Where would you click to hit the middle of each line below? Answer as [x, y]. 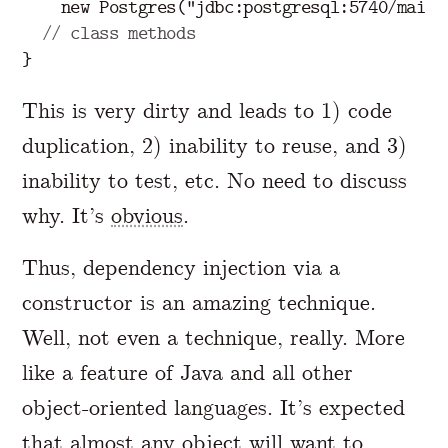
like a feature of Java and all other [188, 372]
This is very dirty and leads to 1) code [207, 111]
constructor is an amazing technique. [199, 302]
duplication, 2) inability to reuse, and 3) [215, 146]
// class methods [118, 32]
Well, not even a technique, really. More [214, 337]
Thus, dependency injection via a [181, 267]
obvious [147, 216]
